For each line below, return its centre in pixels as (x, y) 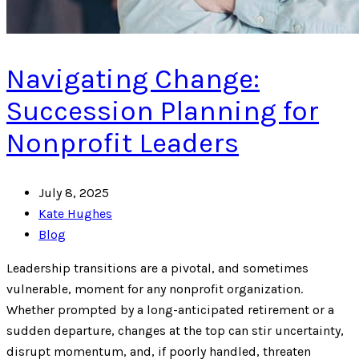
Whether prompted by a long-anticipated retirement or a (170, 309)
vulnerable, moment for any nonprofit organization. (155, 288)
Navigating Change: (133, 79)
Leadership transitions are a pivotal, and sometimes (157, 268)
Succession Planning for (163, 111)
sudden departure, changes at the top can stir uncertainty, (175, 330)
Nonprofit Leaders (123, 143)
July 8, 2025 (74, 192)
